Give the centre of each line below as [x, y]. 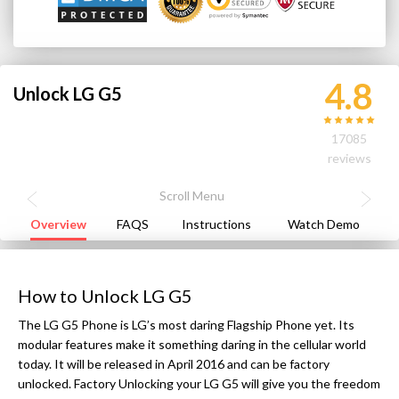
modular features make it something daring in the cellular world [192, 344]
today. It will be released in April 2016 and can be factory [174, 363]
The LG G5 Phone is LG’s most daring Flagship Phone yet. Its [186, 324]
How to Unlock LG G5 [105, 295]
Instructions [216, 224]
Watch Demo [324, 224]
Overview [58, 224]
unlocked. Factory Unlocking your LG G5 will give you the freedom [199, 383]
